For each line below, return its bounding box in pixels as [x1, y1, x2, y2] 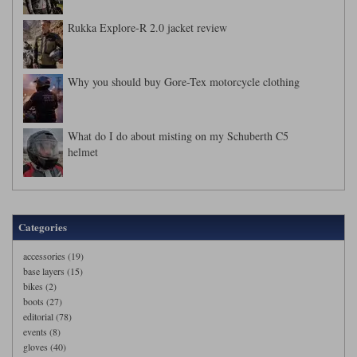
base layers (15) [23, 264, 83, 277]
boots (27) [23, 294, 62, 308]
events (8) [23, 324, 61, 338]
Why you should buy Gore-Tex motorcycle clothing [68, 73, 300, 89]
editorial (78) [23, 309, 72, 323]
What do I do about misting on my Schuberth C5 [68, 127, 288, 143]
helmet [68, 143, 98, 159]
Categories [18, 219, 67, 235]
